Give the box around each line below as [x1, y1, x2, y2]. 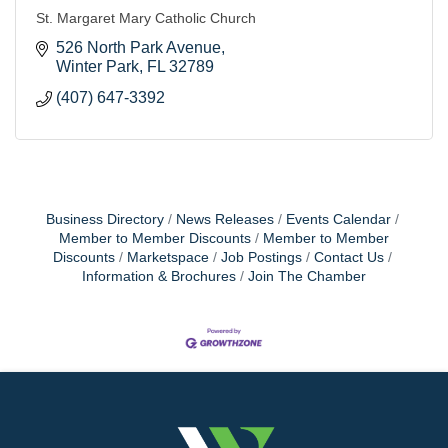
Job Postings [220, 249, 302, 265]
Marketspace [126, 249, 209, 265]
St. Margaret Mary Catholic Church [36, 9, 256, 26]
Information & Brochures [82, 268, 236, 284]
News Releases [175, 211, 274, 227]
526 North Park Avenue [56, 38, 221, 56]
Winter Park [56, 57, 139, 75]
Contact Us [313, 249, 384, 265]
